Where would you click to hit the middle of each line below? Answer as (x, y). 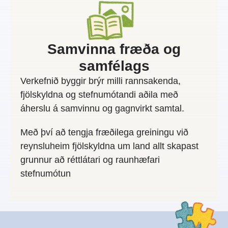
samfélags (114, 66)
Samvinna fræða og (114, 49)
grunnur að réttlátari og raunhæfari (90, 160)
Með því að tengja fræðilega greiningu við (104, 133)
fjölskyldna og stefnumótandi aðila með (99, 95)
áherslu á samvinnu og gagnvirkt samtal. (102, 109)
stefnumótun (46, 174)
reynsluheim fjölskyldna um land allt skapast (109, 146)
